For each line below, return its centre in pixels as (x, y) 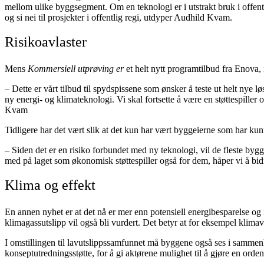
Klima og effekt (50, 185)
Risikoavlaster (46, 42)
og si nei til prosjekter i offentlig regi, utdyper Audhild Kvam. (118, 17)
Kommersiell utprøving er (76, 68)
